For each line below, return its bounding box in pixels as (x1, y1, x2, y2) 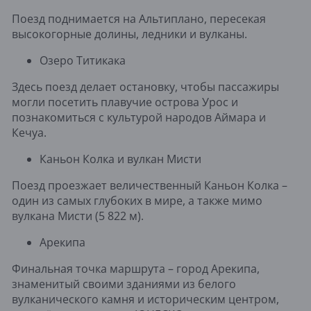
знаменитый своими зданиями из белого (12, 276, 236, 292)
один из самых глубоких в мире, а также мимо (12, 192, 262, 208)
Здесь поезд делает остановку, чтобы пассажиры (12, 78, 279, 94)
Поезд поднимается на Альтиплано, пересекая (12, 10, 266, 26)
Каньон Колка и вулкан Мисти (40, 151, 201, 167)
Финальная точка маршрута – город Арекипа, (12, 260, 260, 276)
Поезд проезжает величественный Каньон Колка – (12, 177, 287, 193)
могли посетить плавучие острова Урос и (12, 94, 238, 110)
